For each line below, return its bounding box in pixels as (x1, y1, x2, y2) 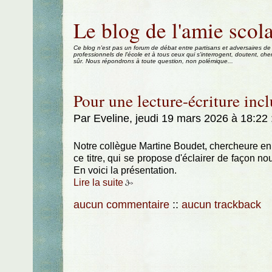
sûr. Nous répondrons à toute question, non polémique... (73, 58, 233, 64)
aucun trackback (181, 198, 261, 211)
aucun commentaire (73, 198, 169, 211)
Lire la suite (73, 177, 123, 188)
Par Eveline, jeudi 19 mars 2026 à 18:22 (73, 112, 271, 124)
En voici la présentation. (73, 165, 177, 176)
